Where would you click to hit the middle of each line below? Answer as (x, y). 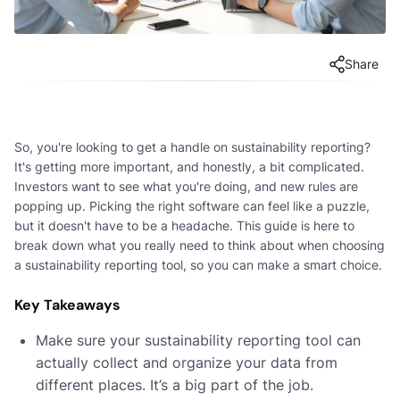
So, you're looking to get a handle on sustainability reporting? (192, 146)
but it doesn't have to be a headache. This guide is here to (184, 225)
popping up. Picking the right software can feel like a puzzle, (192, 205)
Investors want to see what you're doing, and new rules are (186, 186)
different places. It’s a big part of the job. (175, 384)
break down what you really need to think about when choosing (200, 245)
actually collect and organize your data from (187, 362)
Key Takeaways (67, 304)
